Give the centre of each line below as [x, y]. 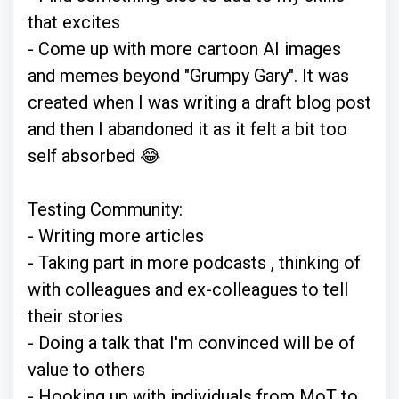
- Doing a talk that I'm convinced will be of [191, 342]
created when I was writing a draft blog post [199, 102]
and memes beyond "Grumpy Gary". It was [188, 75]
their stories [75, 316]
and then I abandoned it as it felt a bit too [187, 129]
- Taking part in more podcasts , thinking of [194, 262]
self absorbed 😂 [94, 155]
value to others [86, 369]
